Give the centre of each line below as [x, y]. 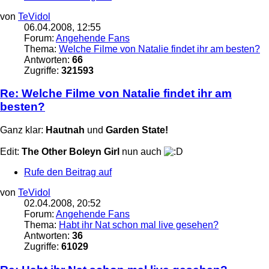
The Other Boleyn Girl [71, 152]
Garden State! [137, 130]
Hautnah [65, 130]
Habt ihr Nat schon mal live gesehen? [139, 225]
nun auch [142, 152]
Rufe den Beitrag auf [68, 172]
